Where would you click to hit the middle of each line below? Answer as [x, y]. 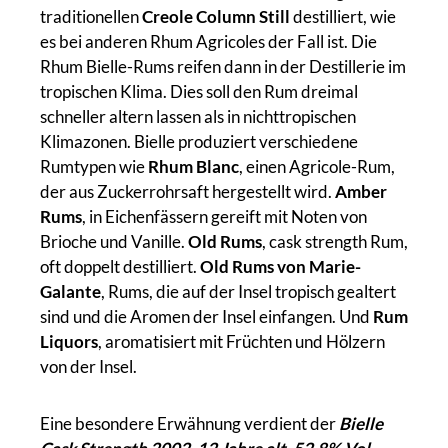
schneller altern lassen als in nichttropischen [198, 116]
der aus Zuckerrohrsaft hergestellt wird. [187, 191]
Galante [70, 291]
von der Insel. [88, 366]
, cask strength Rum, [335, 241]
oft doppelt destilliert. [120, 266]
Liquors [69, 341]
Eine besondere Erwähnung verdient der [189, 423]
